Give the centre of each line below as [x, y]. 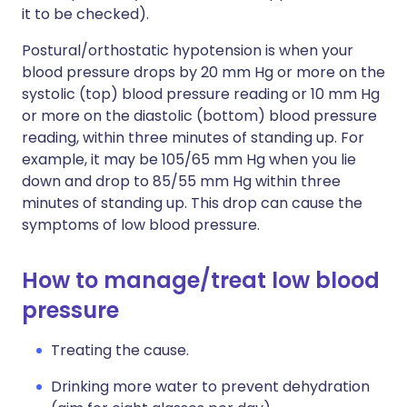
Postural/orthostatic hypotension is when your [188, 50]
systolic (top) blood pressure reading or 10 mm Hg [201, 94]
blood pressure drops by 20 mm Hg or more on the [203, 72]
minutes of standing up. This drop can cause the [192, 203]
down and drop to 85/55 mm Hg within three [181, 181]
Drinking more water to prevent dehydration [210, 387]
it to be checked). [85, 14]
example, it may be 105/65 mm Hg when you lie [189, 159]
